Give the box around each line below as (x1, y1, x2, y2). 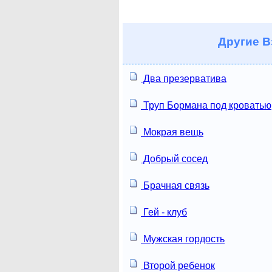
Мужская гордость (141, 233, 225, 244)
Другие (217, 35, 259, 48)
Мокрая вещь (141, 126, 203, 137)
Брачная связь (141, 180, 209, 191)
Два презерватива (141, 73, 226, 84)
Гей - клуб (141, 206, 187, 217)
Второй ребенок (141, 260, 215, 271)
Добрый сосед (141, 153, 208, 164)
